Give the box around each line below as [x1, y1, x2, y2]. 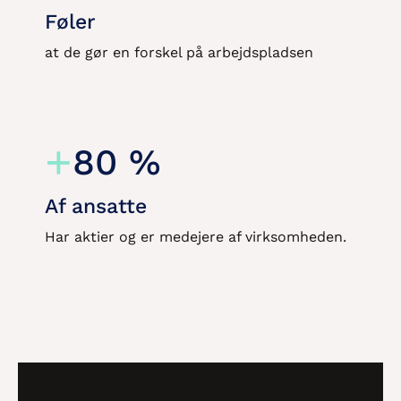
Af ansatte [45, 194, 147, 218]
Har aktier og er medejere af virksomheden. [45, 228, 346, 245]
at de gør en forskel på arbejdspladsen [45, 44, 313, 61]
